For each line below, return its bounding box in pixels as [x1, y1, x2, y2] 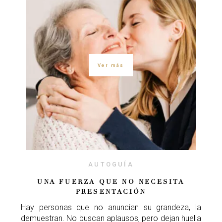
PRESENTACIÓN [75, 188, 147, 196]
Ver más [98, 62, 124, 68]
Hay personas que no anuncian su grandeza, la [21, 203, 201, 213]
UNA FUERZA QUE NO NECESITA [37, 178, 185, 186]
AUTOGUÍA [88, 161, 134, 168]
